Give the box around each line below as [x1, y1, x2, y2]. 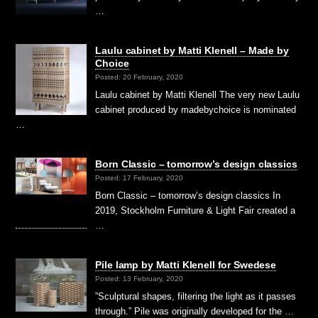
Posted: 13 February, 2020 [95, 275, 184, 283]
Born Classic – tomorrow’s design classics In [95, 190, 281, 201]
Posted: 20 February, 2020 [95, 72, 184, 81]
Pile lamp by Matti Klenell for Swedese [95, 258, 276, 270]
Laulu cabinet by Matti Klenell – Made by [95, 44, 289, 56]
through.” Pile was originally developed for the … [95, 305, 295, 317]
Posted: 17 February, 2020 [95, 173, 184, 182]
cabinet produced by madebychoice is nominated [95, 104, 297, 115]
